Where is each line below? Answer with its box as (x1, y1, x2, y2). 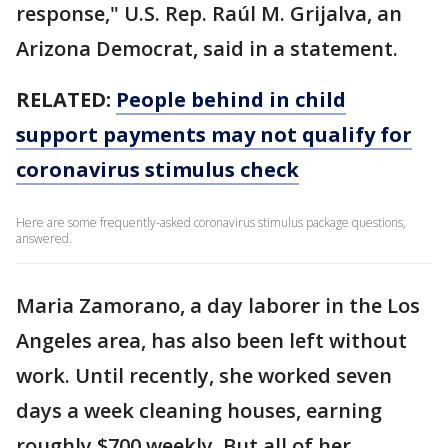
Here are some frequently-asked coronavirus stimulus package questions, (16, 214, 406, 231)
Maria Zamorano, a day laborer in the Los (16, 292, 420, 319)
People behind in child (116, 86, 346, 113)
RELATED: (16, 86, 116, 113)
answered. (16, 230, 72, 247)
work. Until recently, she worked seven (16, 362, 392, 389)
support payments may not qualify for (16, 121, 412, 148)
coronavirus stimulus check (16, 156, 299, 183)
